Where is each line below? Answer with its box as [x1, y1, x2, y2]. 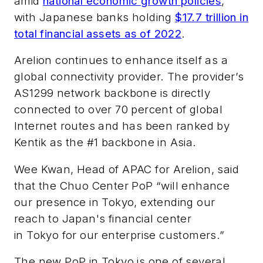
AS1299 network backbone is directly [14, 86, 210, 100]
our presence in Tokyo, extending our [14, 195, 215, 209]
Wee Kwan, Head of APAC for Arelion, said [14, 162, 239, 176]
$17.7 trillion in [175, 10, 249, 24]
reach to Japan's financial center [14, 211, 192, 225]
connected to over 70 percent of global [14, 103, 223, 117]
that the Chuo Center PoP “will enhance [14, 178, 230, 193]
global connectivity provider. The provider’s [14, 70, 244, 84]
